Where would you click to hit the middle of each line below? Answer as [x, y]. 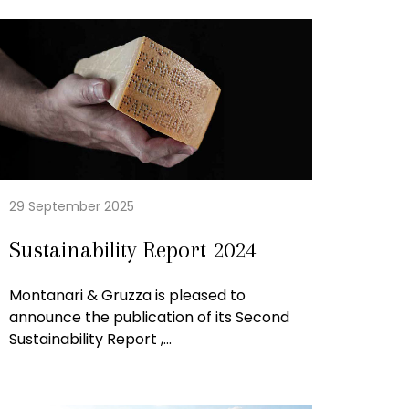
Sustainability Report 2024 [133, 250]
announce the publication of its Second [149, 318]
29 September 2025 [72, 207]
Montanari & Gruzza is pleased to [127, 296]
